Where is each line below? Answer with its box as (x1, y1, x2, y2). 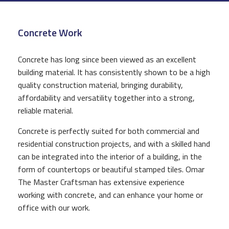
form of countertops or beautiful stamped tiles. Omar (18, 163, 204, 175)
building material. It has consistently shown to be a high (18, 65, 210, 78)
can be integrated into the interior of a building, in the (18, 150, 202, 163)
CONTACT (6, 73, 40, 83)
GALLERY (6, 50, 36, 60)
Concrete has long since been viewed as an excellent (18, 53, 196, 65)
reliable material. (18, 104, 73, 117)
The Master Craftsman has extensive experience (18, 175, 185, 188)
